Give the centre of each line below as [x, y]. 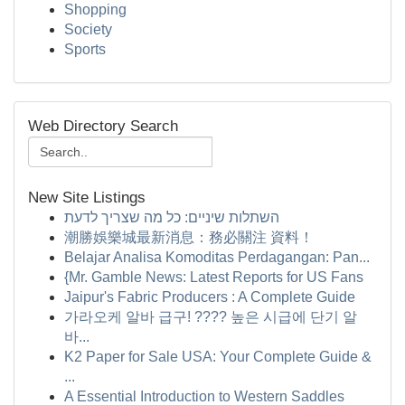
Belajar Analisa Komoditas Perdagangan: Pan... [217, 257]
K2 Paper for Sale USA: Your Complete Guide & [218, 357]
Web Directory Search [103, 126]
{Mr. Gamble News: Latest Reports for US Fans [214, 277]
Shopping [95, 9]
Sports [85, 49]
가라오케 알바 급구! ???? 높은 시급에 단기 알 [211, 317]
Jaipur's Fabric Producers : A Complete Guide [210, 297]
